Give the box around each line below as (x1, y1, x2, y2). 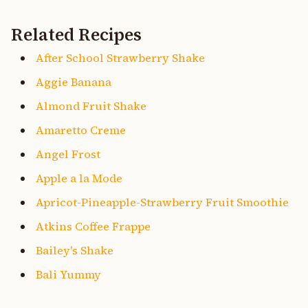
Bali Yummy (36, 266, 101, 282)
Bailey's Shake (36, 242, 113, 258)
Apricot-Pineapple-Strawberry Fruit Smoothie (36, 194, 289, 210)
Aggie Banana (36, 74, 111, 89)
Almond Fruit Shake (36, 98, 146, 113)
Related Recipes (11, 23, 142, 46)
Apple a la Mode (36, 170, 122, 186)
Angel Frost (36, 146, 100, 162)
